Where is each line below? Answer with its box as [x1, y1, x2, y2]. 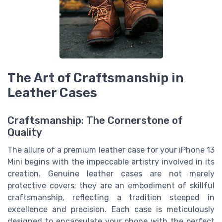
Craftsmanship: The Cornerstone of [7, 114, 183, 127]
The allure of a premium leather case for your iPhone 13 [7, 145, 215, 155]
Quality [7, 126, 42, 139]
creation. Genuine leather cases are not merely [7, 169, 215, 179]
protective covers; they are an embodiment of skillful [7, 181, 215, 191]
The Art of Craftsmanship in [7, 70, 183, 86]
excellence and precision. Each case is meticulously [7, 205, 215, 215]
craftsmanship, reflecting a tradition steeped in [7, 193, 215, 203]
